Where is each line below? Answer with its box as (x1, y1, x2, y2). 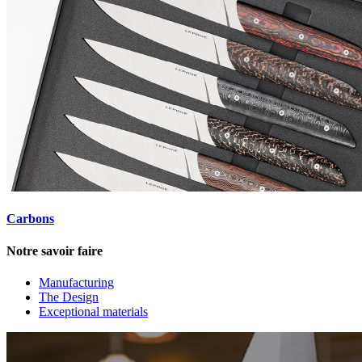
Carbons (6, 212, 54, 226)
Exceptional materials (39, 304, 148, 318)
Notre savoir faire (6, 243, 103, 258)
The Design (39, 289, 99, 304)
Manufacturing (39, 275, 114, 289)
